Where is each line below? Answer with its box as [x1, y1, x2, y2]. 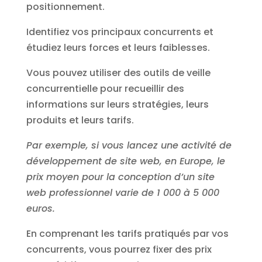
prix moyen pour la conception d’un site [26, 170, 215, 184]
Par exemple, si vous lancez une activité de [26, 139, 232, 153]
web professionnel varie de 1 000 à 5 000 [26, 186, 219, 200]
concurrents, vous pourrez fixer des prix [26, 243, 212, 257]
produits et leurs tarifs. [26, 113, 134, 127]
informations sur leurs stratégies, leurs [26, 98, 209, 112]
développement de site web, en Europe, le [26, 154, 225, 168]
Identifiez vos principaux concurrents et [26, 25, 213, 39]
